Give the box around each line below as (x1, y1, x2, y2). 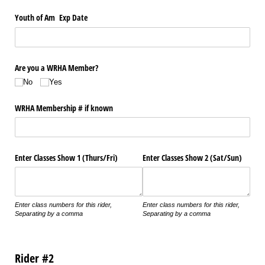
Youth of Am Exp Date (15, 12, 88, 24)
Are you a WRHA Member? (15, 62, 98, 73)
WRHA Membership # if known (15, 102, 113, 114)
